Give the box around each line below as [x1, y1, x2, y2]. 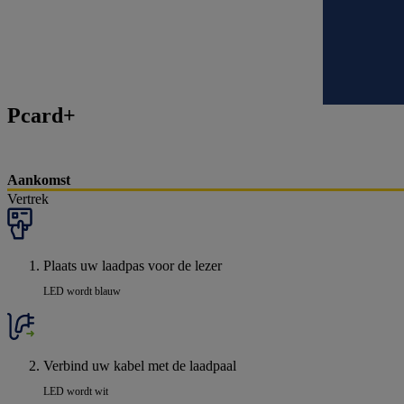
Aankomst [7, 172, 70, 188]
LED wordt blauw [43, 285, 121, 298]
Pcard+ [7, 104, 76, 128]
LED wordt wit [43, 385, 108, 399]
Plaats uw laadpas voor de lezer [43, 258, 222, 274]
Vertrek [7, 191, 49, 207]
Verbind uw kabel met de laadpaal [43, 358, 236, 374]
